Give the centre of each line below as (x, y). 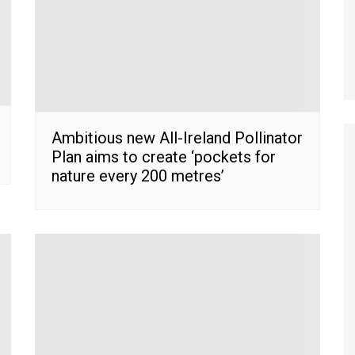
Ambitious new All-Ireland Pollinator (177, 137)
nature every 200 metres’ (138, 176)
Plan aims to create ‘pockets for (164, 157)
